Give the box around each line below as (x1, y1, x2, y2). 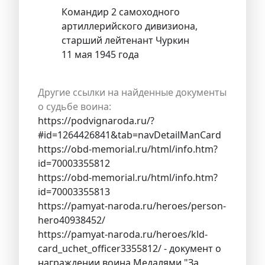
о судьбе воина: (38, 99, 111, 113)
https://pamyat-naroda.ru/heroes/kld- (38, 227, 208, 241)
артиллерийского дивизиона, (62, 19, 198, 33)
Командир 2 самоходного (62, 5, 180, 18)
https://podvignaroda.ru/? (38, 114, 154, 127)
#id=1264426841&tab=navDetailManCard (38, 128, 221, 141)
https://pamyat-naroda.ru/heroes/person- (38, 199, 226, 212)
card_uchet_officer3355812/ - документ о (38, 241, 221, 255)
